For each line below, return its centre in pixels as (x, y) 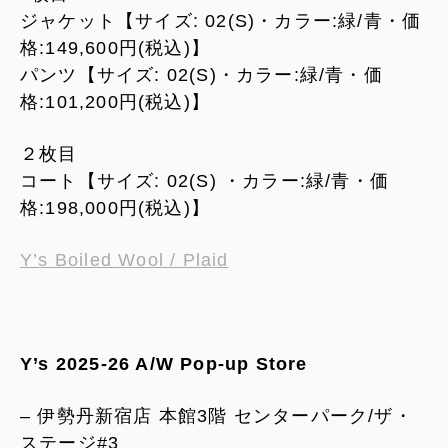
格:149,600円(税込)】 (115, 47)
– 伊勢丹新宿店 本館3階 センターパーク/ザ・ (216, 415)
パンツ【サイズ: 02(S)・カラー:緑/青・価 (201, 74)
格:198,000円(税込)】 (115, 207)
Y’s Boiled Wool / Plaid (124, 259)
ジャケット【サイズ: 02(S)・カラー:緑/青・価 (221, 20)
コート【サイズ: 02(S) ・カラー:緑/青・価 (205, 180)
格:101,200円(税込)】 (115, 101)
